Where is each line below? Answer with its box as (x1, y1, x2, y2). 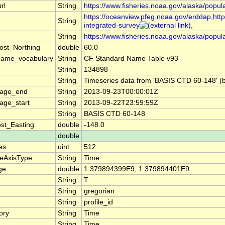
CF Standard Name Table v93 (84, 55, 178, 63)
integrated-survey (84, 22, 140, 30)
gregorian (84, 187, 115, 195)
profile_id (84, 198, 113, 206)
